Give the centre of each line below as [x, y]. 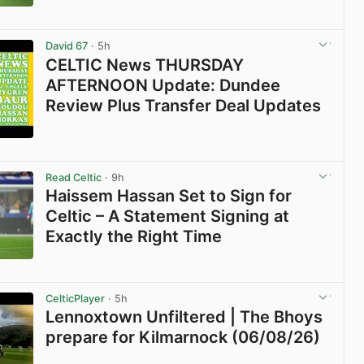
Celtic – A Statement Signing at [168, 216]
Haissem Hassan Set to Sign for [169, 195]
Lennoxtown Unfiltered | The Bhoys [184, 317]
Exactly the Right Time [134, 236]
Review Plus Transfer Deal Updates [184, 105]
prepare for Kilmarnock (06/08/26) [183, 338]
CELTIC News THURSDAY [145, 65]
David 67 [67, 46]
